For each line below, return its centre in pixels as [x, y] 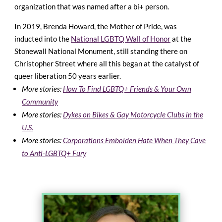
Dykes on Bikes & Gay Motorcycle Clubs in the [133, 115]
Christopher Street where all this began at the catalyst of [107, 64]
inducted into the [43, 39]
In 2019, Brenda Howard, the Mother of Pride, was [96, 27]
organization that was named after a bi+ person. [92, 7]
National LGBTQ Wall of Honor [121, 39]
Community [40, 102]
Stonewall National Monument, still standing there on [101, 51]
